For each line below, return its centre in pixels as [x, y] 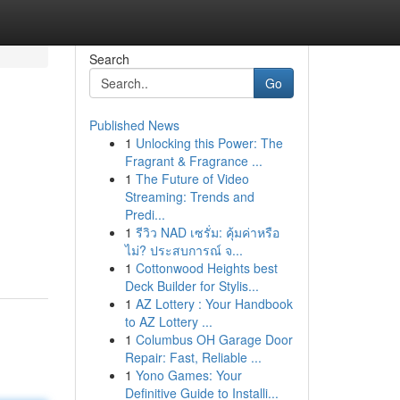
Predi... [145, 214]
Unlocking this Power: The [209, 143]
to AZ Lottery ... [168, 321]
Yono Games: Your [188, 375]
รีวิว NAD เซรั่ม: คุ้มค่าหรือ [207, 232]
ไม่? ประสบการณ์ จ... [183, 250]
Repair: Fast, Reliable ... [193, 357]
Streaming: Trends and [189, 196]
